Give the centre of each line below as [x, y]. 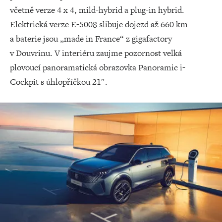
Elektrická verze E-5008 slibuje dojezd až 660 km [99, 24]
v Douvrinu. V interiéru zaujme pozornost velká [96, 53]
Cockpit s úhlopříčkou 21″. [59, 82]
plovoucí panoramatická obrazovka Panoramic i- [98, 67]
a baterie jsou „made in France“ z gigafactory [91, 39]
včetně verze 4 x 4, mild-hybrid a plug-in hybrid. [97, 10]
